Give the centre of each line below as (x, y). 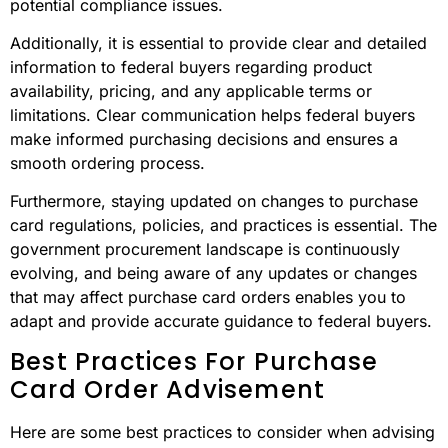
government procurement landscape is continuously (205, 249)
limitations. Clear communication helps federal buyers (212, 115)
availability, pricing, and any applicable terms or (191, 91)
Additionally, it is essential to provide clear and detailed (218, 43)
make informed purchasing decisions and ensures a (204, 139)
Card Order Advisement (168, 389)
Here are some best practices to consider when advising (222, 431)
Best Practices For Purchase (194, 361)
